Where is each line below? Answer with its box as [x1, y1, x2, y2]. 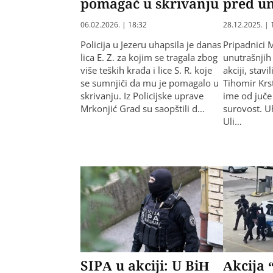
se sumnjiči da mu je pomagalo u [80, 77, 219, 90]
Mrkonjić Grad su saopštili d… [80, 102, 205, 115]
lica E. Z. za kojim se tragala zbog [80, 51, 218, 64]
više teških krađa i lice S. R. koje [80, 64, 212, 77]
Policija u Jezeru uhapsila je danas [80, 38, 221, 51]
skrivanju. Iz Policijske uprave [80, 90, 204, 102]
